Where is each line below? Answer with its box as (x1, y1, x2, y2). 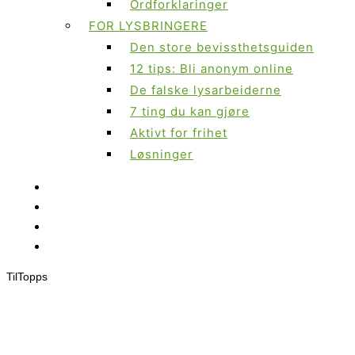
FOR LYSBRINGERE (89, 18, 208, 34)
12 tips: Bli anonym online (130, 61, 293, 77)
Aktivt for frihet (130, 125, 227, 141)
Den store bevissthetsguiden (130, 40, 314, 55)
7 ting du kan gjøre (130, 104, 250, 120)
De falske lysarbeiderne (130, 82, 281, 98)
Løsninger (130, 147, 193, 162)
